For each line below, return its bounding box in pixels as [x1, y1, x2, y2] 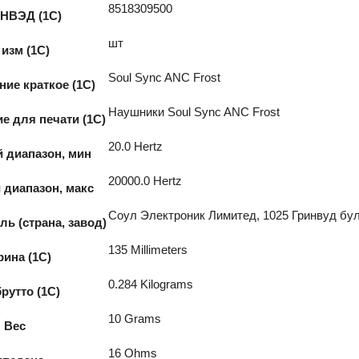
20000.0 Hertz [108, 174, 183, 188]
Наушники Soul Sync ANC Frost [108, 105, 280, 119]
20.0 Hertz [108, 139, 163, 153]
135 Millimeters [108, 243, 188, 256]
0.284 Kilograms [108, 277, 194, 291]
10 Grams [108, 312, 162, 325]
